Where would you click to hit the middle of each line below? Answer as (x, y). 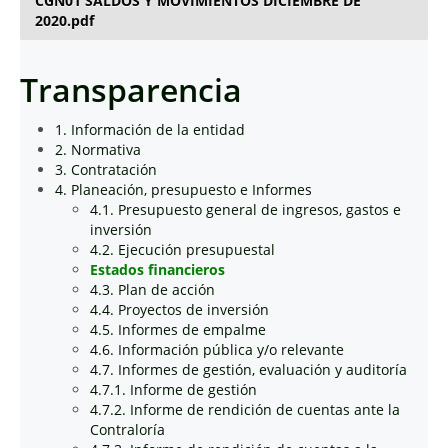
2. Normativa (98, 149)
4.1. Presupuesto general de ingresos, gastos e (245, 209)
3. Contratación (106, 169)
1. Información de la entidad (150, 129)
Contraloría (127, 429)
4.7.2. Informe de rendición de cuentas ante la (245, 409)
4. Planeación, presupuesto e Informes (183, 189)
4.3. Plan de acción (152, 289)
